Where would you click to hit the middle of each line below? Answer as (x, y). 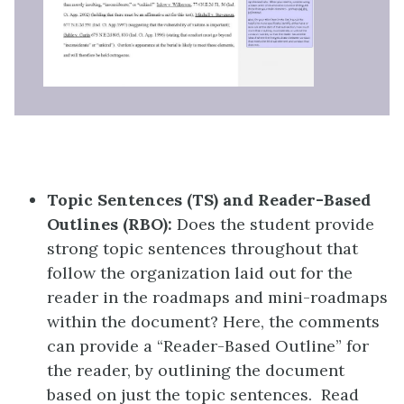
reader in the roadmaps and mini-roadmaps (217, 297)
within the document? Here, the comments (213, 321)
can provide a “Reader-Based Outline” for (208, 345)
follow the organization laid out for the (200, 272)
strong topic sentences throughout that (202, 248)
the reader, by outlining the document (196, 370)
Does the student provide (273, 224)
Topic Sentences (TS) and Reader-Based (209, 199)
